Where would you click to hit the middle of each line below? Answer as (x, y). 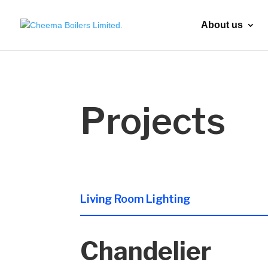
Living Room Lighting (135, 199)
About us (222, 25)
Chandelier (146, 251)
